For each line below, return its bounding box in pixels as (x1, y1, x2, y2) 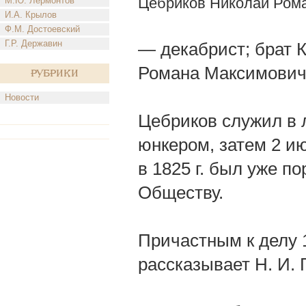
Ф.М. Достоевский (5, 24, 80, 34)
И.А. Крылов (5, 10, 57, 20)
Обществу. (138, 182, 223, 203)
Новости (5, 92, 39, 102)
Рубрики (31, 68, 79, 79)
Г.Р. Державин (5, 38, 62, 48)
